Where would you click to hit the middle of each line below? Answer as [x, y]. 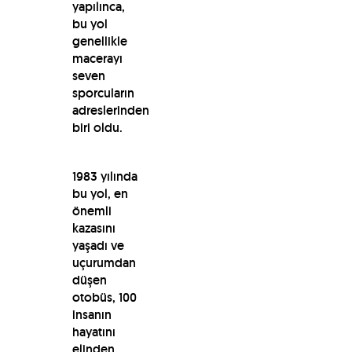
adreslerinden [110, 110]
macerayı [97, 58]
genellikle [99, 41]
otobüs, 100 [104, 297]
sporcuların [103, 93]
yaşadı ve [98, 245]
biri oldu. [97, 127]
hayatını [93, 332]
